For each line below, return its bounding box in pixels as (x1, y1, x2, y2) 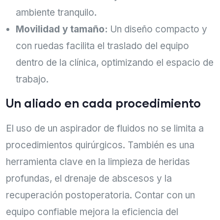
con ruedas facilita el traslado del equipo (16, 40, 189, 52)
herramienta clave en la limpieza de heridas (6, 156, 190, 167)
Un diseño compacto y (108, 23, 207, 35)
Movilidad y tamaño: (16, 23, 108, 35)
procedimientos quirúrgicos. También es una (6, 139, 194, 151)
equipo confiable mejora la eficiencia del (6, 206, 178, 218)
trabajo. (16, 73, 49, 85)
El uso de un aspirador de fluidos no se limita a (6, 122, 204, 134)
